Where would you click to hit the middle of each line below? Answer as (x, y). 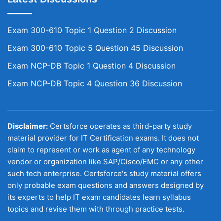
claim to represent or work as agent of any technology (101, 150)
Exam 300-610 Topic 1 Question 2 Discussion (92, 30)
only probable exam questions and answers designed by (106, 185)
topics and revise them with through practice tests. (96, 209)
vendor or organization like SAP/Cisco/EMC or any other (105, 162)
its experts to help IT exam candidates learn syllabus (99, 197)
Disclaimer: (28, 126)
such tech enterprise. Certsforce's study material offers (104, 173)
